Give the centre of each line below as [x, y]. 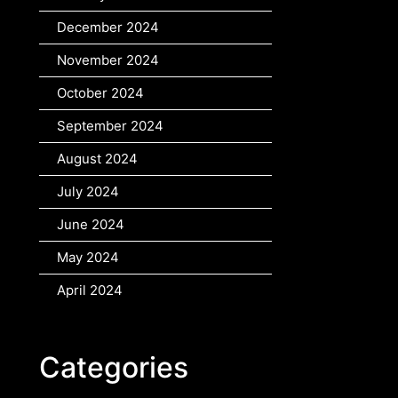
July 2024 [88, 192]
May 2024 [88, 258]
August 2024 [97, 159]
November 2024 [108, 60]
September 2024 [110, 126]
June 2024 [91, 225]
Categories [114, 368]
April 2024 [90, 291]
